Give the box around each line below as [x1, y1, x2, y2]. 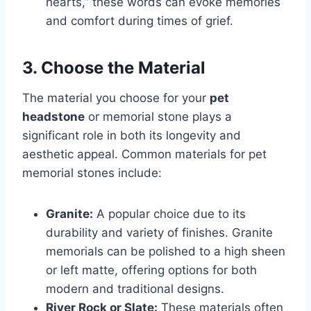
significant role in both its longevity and [22, 128, 241, 143]
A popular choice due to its [93, 207, 246, 221]
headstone [22, 110, 85, 124]
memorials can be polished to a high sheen [46, 244, 285, 259]
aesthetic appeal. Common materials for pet [22, 147, 267, 162]
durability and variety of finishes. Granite [46, 226, 273, 240]
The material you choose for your [22, 91, 210, 106]
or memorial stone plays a [85, 110, 232, 124]
